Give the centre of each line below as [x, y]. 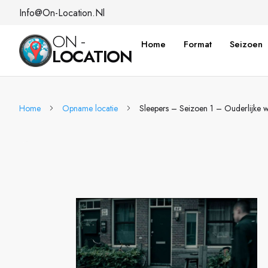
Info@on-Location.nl [62, 13]
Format [197, 44]
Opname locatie [90, 108]
